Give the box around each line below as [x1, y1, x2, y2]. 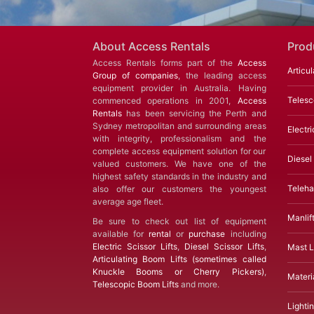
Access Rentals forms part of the [93, 57, 238, 69]
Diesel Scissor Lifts [184, 241, 264, 252]
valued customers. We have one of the [93, 158, 266, 170]
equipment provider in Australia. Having [93, 83, 266, 94]
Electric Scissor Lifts [93, 241, 177, 252]
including [225, 228, 266, 240]
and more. [179, 279, 219, 290]
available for [93, 228, 149, 240]
